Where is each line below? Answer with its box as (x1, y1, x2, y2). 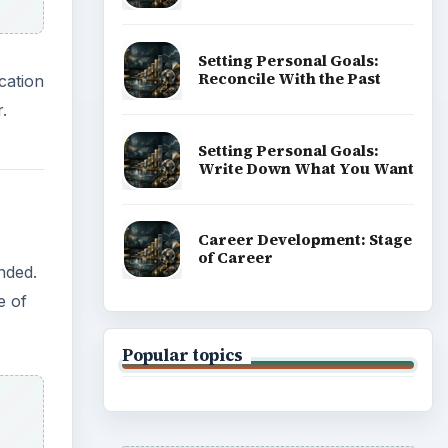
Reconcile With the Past (197, 67, 381, 89)
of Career (197, 247, 273, 269)
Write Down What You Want (197, 157, 414, 179)
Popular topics (121, 343, 243, 366)
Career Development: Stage (197, 229, 412, 251)
